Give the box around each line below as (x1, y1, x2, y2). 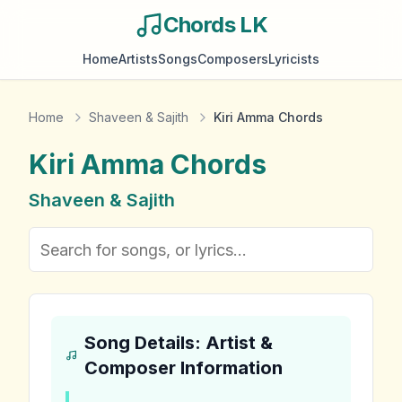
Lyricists (268, 51, 319, 66)
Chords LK (162, 12, 268, 38)
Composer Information (83, 357, 283, 379)
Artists (118, 51, 158, 66)
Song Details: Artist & (83, 332, 273, 354)
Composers (197, 51, 268, 66)
